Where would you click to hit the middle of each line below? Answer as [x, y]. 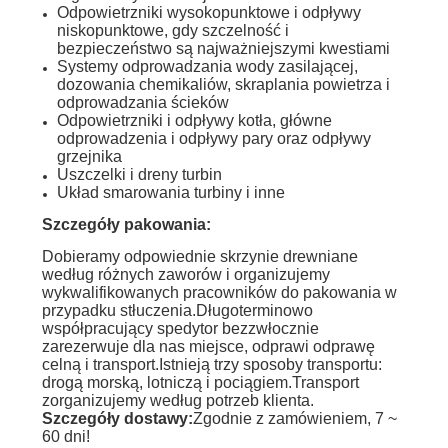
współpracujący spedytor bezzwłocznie [180, 328]
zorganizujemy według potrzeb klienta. [177, 400]
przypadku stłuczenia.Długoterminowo [177, 310]
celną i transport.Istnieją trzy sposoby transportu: [211, 364]
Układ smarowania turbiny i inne [170, 192]
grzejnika [89, 156]
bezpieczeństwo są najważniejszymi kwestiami [223, 48]
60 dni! [65, 436]
